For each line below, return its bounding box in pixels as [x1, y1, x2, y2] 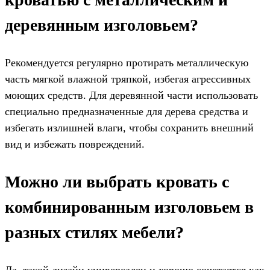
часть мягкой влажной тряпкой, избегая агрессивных [5, 73, 251, 86]
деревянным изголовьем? [5, 16, 198, 35]
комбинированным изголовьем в [5, 198, 254, 217]
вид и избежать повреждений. [5, 138, 145, 151]
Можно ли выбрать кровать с [5, 172, 229, 192]
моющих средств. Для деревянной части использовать [5, 89, 258, 102]
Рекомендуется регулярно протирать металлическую [5, 57, 248, 69]
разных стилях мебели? [5, 223, 184, 242]
